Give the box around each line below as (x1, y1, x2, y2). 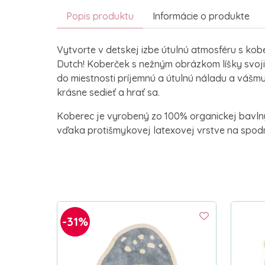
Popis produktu (66, 10, 134, 22)
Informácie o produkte (153, 10, 250, 22)
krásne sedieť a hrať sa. (57, 86, 160, 99)
